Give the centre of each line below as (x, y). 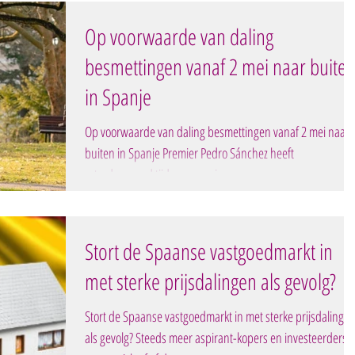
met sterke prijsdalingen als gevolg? (210, 281)
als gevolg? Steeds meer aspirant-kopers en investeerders (216, 338)
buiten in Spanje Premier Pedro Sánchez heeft (189, 153)
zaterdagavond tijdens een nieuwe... (168, 174)
